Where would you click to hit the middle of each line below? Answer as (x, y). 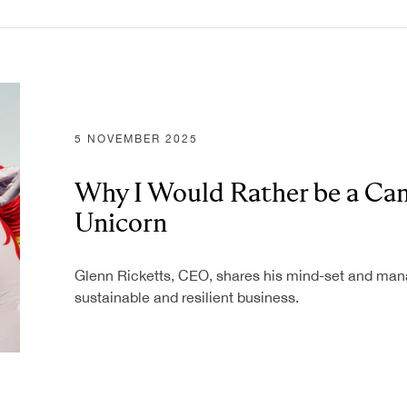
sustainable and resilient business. (187, 297)
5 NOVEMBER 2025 (136, 139)
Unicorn (121, 222)
